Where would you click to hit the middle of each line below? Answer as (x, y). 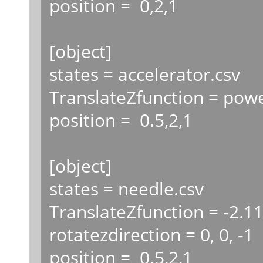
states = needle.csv (126, 188)
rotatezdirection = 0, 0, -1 (151, 234)
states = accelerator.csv (144, 74)
